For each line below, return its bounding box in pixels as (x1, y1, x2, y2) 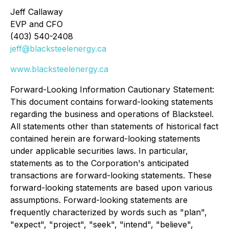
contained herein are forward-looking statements (10, 133, 200, 144)
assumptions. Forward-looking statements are (10, 195, 188, 205)
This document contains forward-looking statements (10, 97, 213, 107)
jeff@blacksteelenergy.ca (10, 43, 106, 54)
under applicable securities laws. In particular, (10, 146, 188, 156)
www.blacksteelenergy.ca (10, 64, 108, 74)
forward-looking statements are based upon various (10, 182, 213, 193)
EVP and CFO (10, 19, 63, 29)
